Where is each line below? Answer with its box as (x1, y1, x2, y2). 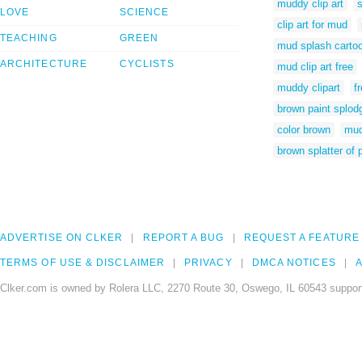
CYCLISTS (120, 58, 175, 70)
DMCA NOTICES (251, 257, 336, 269)
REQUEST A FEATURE (243, 232, 360, 244)
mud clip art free (277, 60, 353, 73)
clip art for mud (277, 18, 347, 31)
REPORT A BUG (142, 232, 225, 244)
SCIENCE (120, 6, 170, 19)
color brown (277, 123, 330, 136)
